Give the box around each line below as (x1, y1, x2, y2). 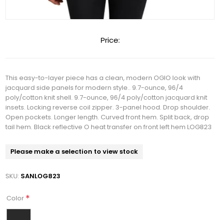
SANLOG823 (21, 171, 61, 181)
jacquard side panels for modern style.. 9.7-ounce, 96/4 (5, 83, 184, 93)
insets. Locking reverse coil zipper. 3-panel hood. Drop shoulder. (5, 103, 211, 112)
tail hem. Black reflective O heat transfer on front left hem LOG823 (5, 122, 212, 132)
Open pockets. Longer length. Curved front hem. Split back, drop (5, 112, 210, 122)
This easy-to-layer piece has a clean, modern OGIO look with (5, 73, 201, 83)
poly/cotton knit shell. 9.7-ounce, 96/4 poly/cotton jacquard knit (5, 93, 208, 103)
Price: (100, 35, 120, 46)
